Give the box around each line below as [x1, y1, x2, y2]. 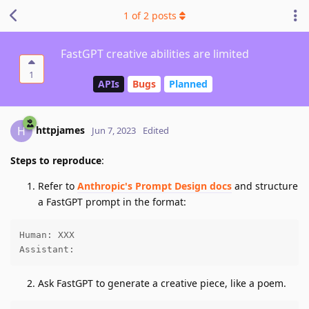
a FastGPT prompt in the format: [38, 195, 186, 208]
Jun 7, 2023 [92, 123, 136, 137]
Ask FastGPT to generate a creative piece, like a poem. [38, 276, 286, 290]
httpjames [36, 123, 85, 137]
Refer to [38, 179, 77, 192]
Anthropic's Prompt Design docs [77, 179, 232, 192]
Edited [143, 123, 169, 137]
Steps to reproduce [10, 153, 101, 167]
